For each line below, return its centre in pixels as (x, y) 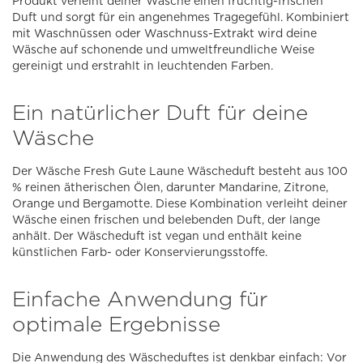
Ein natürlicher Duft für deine (160, 113)
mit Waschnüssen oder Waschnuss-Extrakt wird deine (164, 34)
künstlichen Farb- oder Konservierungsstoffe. (140, 252)
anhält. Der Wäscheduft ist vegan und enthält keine (157, 236)
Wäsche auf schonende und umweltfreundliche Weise (163, 50)
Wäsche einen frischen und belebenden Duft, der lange (166, 220)
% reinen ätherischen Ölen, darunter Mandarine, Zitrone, (170, 188)
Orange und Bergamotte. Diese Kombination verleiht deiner (180, 204)
